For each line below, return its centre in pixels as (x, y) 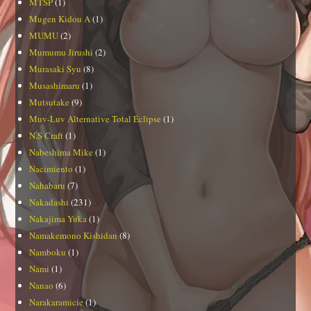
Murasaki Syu (56, 68)
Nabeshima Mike (61, 152)
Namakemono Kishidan (74, 235)
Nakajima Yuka (58, 218)
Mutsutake (50, 102)
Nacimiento (51, 168)
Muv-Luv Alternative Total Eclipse (95, 118)
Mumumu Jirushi (61, 52)
